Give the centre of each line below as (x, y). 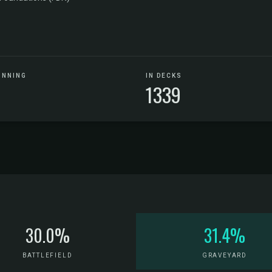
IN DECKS (164, 76)
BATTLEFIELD (47, 255)
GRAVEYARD (225, 255)
